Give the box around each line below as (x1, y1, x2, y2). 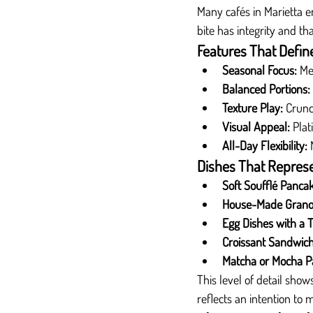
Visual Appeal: (222, 119, 290, 134)
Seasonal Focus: (222, 62, 297, 78)
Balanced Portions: (222, 81, 310, 96)
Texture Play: (222, 100, 283, 115)
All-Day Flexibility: (222, 138, 307, 153)
